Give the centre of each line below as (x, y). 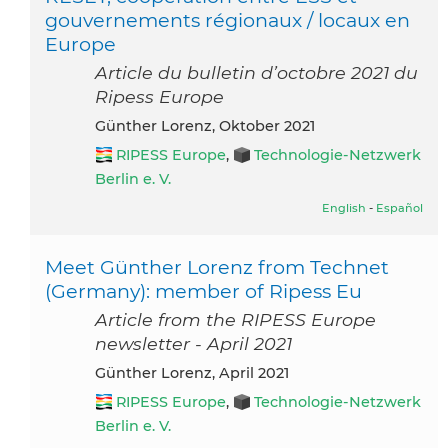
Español (399, 208)
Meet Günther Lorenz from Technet (217, 267)
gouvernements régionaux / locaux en (227, 20)
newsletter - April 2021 (193, 344)
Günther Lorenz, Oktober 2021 (210, 126)
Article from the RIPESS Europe (235, 320)
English (344, 208)
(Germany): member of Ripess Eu (203, 291)
